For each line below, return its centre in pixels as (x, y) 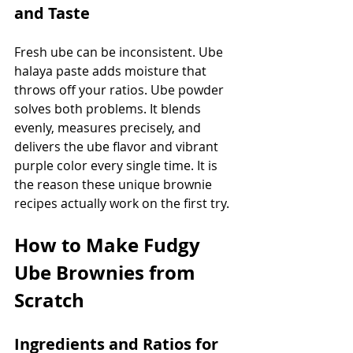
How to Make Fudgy (110, 245)
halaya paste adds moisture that (112, 71)
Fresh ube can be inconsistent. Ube (120, 52)
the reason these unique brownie (115, 184)
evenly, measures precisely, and (109, 127)
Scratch (49, 300)
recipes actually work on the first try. (122, 203)
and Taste (52, 13)
